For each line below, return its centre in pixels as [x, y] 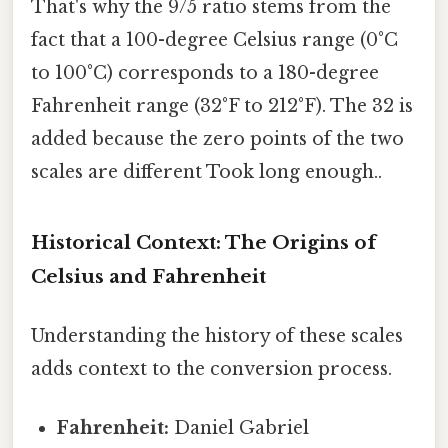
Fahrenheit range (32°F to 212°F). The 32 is [222, 106]
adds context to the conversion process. [211, 369]
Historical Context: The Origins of [203, 242]
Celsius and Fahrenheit [148, 276]
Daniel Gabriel [239, 428]
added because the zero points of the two [217, 139]
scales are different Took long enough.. [206, 172]
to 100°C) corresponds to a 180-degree [205, 73]
